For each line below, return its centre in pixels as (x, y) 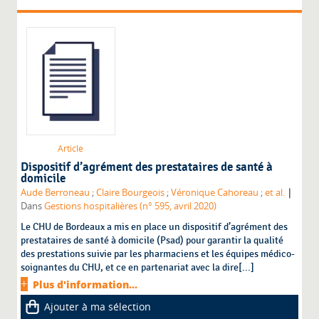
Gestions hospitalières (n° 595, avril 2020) (131, 206)
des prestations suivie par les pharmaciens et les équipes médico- (158, 254)
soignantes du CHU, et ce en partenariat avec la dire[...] (138, 268)
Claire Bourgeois (131, 193)
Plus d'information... (85, 285)
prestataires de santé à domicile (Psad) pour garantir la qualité (152, 241)
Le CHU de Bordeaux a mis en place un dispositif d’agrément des (155, 227)
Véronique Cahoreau (215, 193)
